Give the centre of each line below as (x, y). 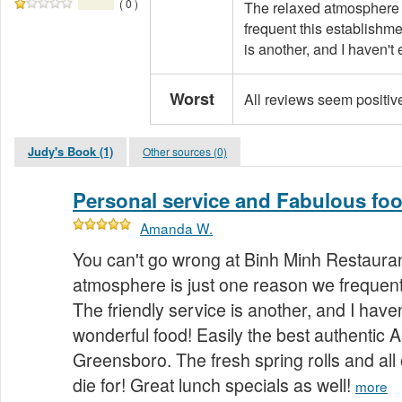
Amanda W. (176, 228)
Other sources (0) (185, 152)
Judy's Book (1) (70, 152)
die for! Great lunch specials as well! (214, 385)
